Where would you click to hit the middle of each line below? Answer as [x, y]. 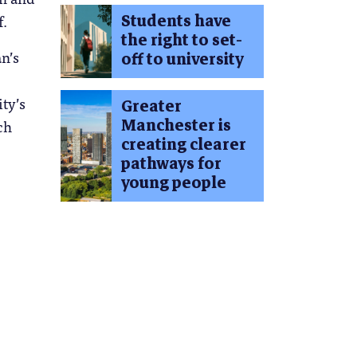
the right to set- [181, 41]
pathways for [171, 164]
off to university [182, 60]
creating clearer [183, 145]
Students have [176, 22]
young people [173, 183]
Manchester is [176, 126]
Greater [151, 107]
